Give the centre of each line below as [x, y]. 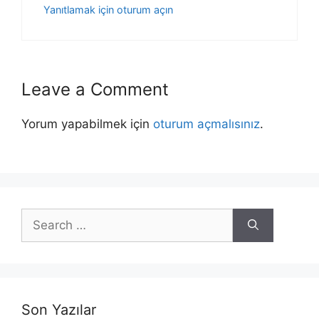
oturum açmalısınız [206, 124]
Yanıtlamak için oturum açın [108, 9]
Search [41, 216]
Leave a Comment [95, 90]
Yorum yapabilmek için [87, 124]
